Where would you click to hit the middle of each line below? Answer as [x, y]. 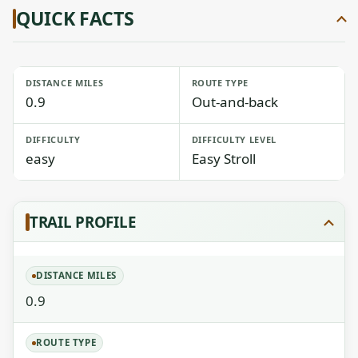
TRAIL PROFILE [83, 222]
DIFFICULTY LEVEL [234, 139]
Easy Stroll [223, 159]
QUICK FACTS [75, 18]
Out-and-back [235, 102]
